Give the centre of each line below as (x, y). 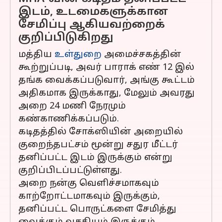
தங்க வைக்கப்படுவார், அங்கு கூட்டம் (107, 81)
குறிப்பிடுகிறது (66, 38)
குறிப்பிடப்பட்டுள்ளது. (70, 171)
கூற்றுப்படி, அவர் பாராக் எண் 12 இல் (106, 68)
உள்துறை (78, 55)
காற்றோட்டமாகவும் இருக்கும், (89, 196)
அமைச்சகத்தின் (141, 55)
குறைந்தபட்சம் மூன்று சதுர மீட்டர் (98, 145)
